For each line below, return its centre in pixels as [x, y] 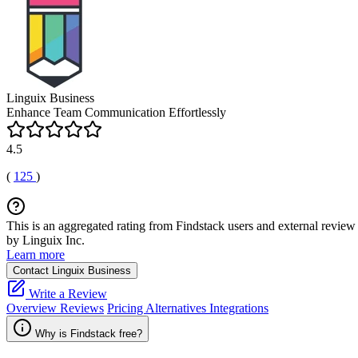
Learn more [36, 255]
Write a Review [66, 294]
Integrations [239, 308]
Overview [33, 308]
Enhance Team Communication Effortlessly [116, 112]
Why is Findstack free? [89, 334]
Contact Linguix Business [72, 270]
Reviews [82, 308]
